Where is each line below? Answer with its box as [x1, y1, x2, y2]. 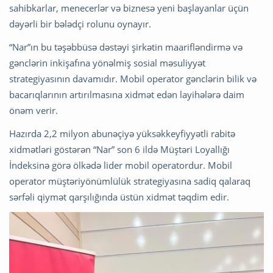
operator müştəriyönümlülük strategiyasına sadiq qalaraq [9, 175, 250, 188]
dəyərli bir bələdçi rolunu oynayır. [9, 18, 151, 30]
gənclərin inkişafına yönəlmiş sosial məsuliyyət [9, 57, 205, 69]
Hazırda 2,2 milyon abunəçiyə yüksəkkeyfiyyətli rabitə [9, 127, 235, 140]
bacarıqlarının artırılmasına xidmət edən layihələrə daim [9, 88, 244, 101]
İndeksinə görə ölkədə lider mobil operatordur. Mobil [9, 159, 232, 172]
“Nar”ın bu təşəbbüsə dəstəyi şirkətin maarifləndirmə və [9, 41, 243, 54]
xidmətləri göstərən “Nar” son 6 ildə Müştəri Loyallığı [9, 143, 230, 156]
